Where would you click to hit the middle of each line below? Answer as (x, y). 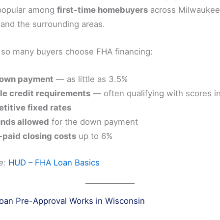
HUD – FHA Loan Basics (54, 162)
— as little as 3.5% (91, 79)
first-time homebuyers (102, 10)
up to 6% (95, 136)
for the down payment (94, 122)
